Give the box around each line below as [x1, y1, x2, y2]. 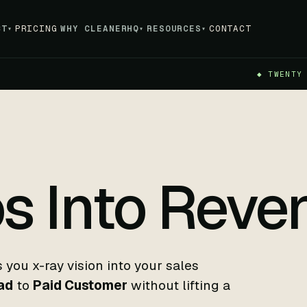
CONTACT [208, 23, 251, 34]
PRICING [14, 23, 58, 34]
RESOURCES [147, 23, 201, 34]
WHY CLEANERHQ [60, 23, 140, 34]
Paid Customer [33, 277, 127, 294]
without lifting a [127, 277, 230, 294]
